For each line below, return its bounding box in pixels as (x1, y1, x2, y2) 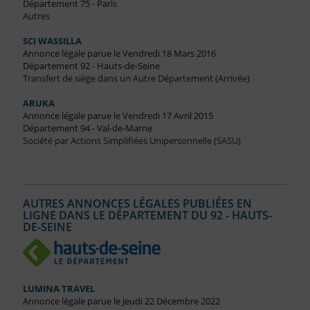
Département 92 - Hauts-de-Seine (22, 60, 160, 73)
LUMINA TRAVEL (22, 282, 95, 295)
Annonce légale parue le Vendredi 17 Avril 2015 (22, 109, 213, 122)
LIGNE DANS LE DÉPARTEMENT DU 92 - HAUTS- (22, 208, 272, 224)
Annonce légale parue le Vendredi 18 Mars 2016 (22, 47, 216, 60)
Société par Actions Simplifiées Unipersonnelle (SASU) (22, 134, 241, 147)
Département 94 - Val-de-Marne (22, 122, 152, 135)
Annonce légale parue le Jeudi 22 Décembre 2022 (22, 295, 220, 308)
